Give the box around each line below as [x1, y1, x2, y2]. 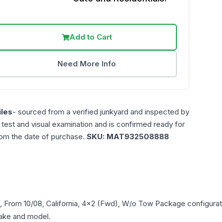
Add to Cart [69, 32, 112, 42]
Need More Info [57, 59, 116, 69]
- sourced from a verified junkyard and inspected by [12, 107, 189, 117]
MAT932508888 [107, 132, 169, 142]
